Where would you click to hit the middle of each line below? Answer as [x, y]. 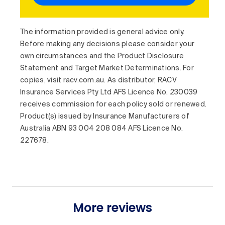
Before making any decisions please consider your [107, 44]
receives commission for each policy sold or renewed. [113, 104]
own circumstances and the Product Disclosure [102, 56]
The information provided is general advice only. [102, 32]
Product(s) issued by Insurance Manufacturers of [105, 117]
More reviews [113, 208]
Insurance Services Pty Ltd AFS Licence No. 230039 [109, 92]
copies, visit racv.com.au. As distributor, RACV [98, 80]
